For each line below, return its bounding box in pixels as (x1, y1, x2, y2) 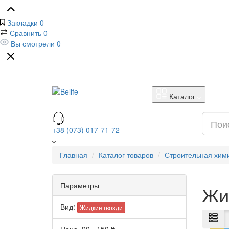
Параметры (60, 180, 99, 190)
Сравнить (10, 28, 41, 38)
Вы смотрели (11, 38, 55, 49)
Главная (60, 150, 87, 160)
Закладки (7, 17, 38, 28)
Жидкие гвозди (80, 203, 123, 212)
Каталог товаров (99, 150, 153, 160)
